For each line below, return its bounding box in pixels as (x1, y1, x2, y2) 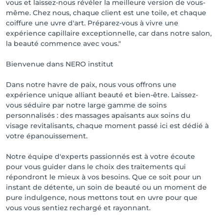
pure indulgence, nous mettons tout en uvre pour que (6, 193, 197, 202)
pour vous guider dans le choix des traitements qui (6, 162, 186, 171)
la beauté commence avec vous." (6, 39, 121, 48)
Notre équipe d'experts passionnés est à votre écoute (6, 152, 195, 161)
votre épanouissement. (6, 131, 88, 140)
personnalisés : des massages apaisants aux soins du (6, 111, 190, 120)
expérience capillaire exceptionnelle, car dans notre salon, (6, 29, 212, 38)
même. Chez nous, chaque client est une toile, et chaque (6, 8, 206, 17)
